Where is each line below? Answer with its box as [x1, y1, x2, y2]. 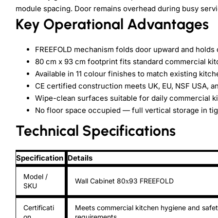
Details [68, 153, 92, 163]
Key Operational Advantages [16, 15, 209, 33]
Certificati [23, 203, 54, 212]
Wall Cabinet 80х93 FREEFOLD [75, 176, 174, 185]
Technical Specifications [16, 121, 176, 140]
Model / [23, 172, 48, 181]
